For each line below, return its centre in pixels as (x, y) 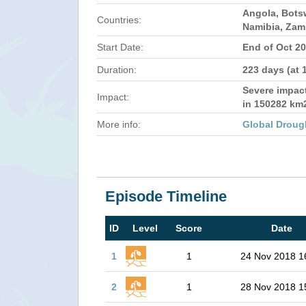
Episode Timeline (166, 196)
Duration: (117, 70)
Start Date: (120, 47)
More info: (119, 124)
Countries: (119, 20)
